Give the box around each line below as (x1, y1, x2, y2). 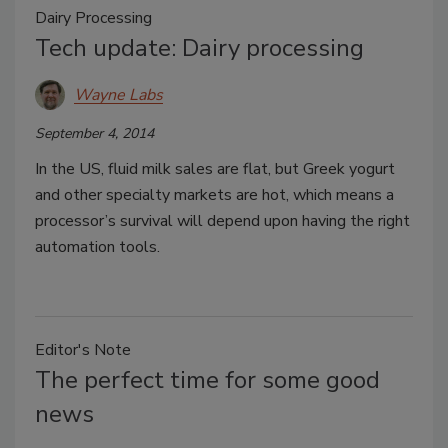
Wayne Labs (74, 83, 163, 106)
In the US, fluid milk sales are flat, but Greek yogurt (35, 158, 395, 180)
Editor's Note (35, 339, 131, 361)
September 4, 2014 (35, 124, 154, 143)
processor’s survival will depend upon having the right (35, 210, 410, 232)
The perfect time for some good (35, 364, 380, 396)
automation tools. (35, 236, 160, 258)
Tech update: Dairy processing (35, 32, 364, 64)
